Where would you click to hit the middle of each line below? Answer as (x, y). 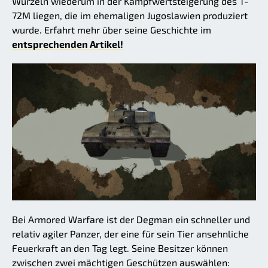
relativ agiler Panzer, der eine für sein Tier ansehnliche (130, 234)
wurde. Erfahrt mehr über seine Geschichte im (112, 29)
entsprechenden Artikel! (68, 44)
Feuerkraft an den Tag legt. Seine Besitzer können (120, 248)
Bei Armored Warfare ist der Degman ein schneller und (131, 220)
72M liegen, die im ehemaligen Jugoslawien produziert (130, 15)
